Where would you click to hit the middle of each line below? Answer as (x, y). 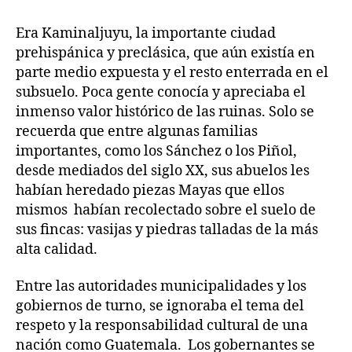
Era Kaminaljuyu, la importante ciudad (146, 33)
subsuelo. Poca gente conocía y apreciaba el (161, 92)
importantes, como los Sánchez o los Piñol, (156, 151)
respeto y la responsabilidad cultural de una (162, 326)
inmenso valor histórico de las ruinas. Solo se (165, 112)
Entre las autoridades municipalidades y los (161, 286)
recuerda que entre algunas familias (137, 131)
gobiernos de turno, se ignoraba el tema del (160, 306)
